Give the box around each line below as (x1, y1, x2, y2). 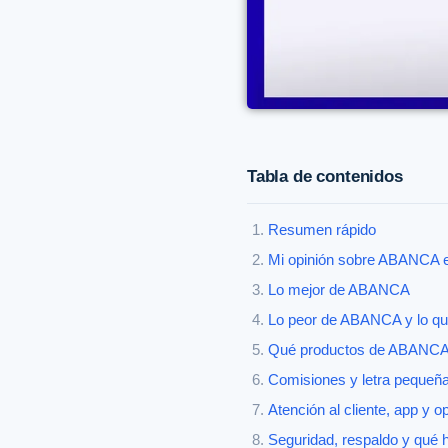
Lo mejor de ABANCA (268, 282, 410, 299)
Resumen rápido (268, 222, 376, 239)
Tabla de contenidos (247, 167, 403, 187)
